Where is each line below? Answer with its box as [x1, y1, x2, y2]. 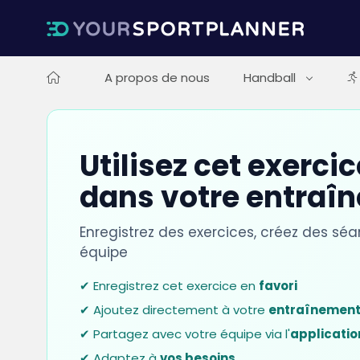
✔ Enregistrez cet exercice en [79, 277, 259, 294]
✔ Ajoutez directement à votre [79, 301, 268, 318]
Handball [243, 69, 299, 86]
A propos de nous [104, 69, 210, 86]
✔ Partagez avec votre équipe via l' [79, 325, 290, 342]
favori [258, 277, 297, 294]
